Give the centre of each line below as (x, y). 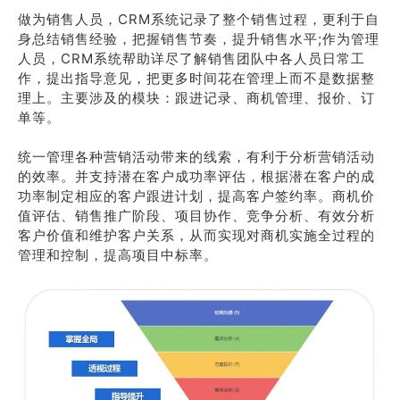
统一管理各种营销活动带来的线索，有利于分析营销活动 (196, 157)
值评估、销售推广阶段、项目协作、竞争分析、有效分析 (196, 216)
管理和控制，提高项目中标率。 (118, 255)
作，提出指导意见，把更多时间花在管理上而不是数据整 (196, 79)
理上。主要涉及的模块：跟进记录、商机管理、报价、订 (196, 98)
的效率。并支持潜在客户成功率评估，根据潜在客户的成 (196, 177)
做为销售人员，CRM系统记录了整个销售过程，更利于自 (199, 20)
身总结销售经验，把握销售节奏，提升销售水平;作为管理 (199, 39)
